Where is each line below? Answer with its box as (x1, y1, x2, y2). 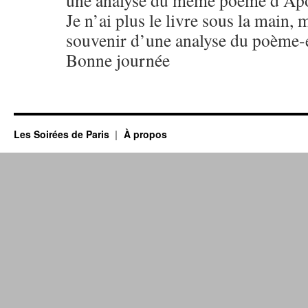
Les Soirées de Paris (14, 127, 112, 141)
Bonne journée (66, 48, 170, 71)
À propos (123, 127, 167, 141)
